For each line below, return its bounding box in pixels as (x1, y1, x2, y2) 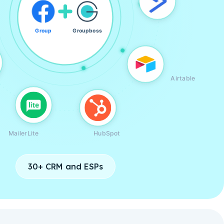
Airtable (170, 74, 195, 82)
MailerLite (8, 129, 39, 137)
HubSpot (93, 129, 120, 137)
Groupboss (72, 27, 102, 34)
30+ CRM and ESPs (27, 161, 103, 171)
